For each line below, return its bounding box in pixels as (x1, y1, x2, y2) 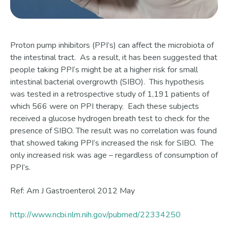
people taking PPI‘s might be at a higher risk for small (10, 64, 198, 75)
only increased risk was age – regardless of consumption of (10, 149, 218, 161)
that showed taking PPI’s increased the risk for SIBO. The (10, 137, 214, 149)
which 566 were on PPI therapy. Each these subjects (10, 100, 199, 112)
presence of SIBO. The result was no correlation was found (10, 125, 217, 136)
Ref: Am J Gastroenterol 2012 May (10, 185, 135, 197)
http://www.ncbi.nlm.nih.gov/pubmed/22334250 (10, 209, 181, 220)
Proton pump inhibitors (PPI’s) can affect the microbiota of (10, 39, 214, 51)
